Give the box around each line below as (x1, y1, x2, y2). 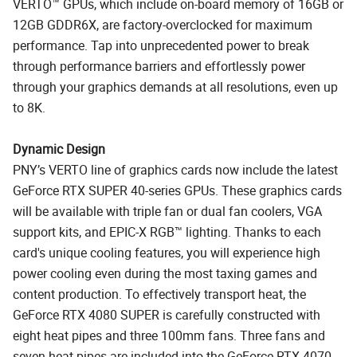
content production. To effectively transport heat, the (13, 284, 306, 303)
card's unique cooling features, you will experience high (13, 243, 320, 261)
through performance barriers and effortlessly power (13, 57, 305, 75)
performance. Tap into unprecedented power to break (13, 36, 309, 54)
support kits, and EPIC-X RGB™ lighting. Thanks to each (13, 222, 321, 241)
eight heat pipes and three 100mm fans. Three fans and (13, 326, 325, 344)
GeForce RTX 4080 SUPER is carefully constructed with (13, 305, 320, 324)
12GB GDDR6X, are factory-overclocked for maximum (13, 15, 312, 33)
